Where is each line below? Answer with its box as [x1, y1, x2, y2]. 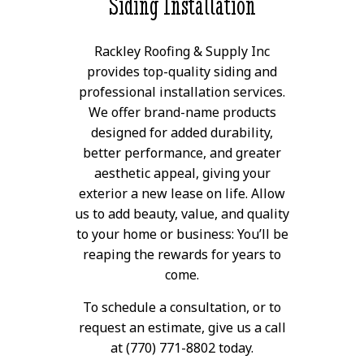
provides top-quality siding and [87, 63, 277, 81]
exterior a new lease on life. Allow [79, 184, 285, 203]
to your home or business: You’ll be [76, 225, 288, 244]
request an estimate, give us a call [78, 318, 286, 337]
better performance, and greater [83, 144, 281, 162]
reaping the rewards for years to [83, 245, 281, 264]
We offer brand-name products [88, 103, 276, 122]
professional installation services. [79, 83, 285, 102]
